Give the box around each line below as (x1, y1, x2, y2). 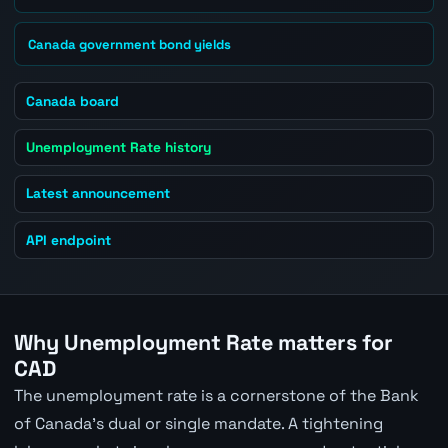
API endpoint (26, 230, 112, 249)
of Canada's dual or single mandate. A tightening (13, 413, 383, 435)
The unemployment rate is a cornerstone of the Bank (13, 385, 419, 407)
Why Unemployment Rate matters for (13, 329, 393, 357)
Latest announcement (26, 184, 171, 203)
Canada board (26, 91, 120, 110)
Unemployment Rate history (26, 138, 212, 156)
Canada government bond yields (28, 35, 232, 53)
